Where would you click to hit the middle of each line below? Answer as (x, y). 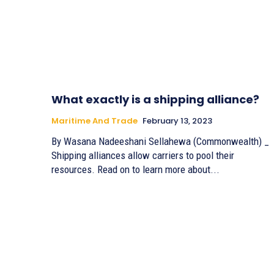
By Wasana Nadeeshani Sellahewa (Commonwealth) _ (122, 141)
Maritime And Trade (94, 120)
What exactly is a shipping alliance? (155, 99)
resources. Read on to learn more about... (135, 169)
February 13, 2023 (177, 120)
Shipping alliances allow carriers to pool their (143, 155)
